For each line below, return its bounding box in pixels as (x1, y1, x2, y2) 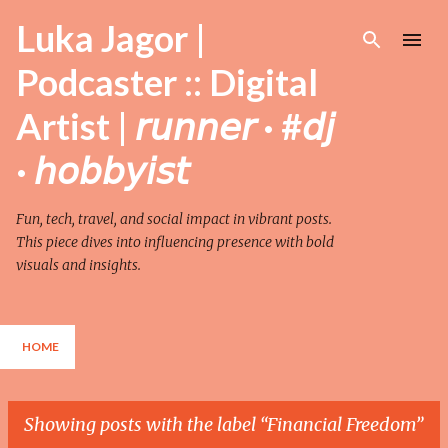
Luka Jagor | (16, 16, 206, 60)
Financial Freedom (267, 413, 415, 436)
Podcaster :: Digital (16, 60, 318, 104)
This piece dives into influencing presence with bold (16, 233, 334, 251)
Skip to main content (154, 15, 294, 34)
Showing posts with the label (24, 413, 260, 436)
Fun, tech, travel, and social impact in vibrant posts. (16, 210, 332, 228)
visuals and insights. (16, 256, 141, 274)
